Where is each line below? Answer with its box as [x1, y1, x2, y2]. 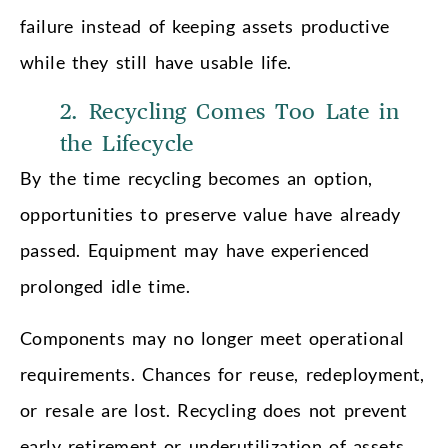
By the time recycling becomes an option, [20, 167, 373, 190]
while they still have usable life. [20, 51, 292, 74]
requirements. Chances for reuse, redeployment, [20, 363, 425, 386]
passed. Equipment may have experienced [20, 239, 370, 262]
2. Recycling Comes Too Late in [60, 101, 399, 124]
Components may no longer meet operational [20, 327, 405, 350]
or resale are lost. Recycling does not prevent [20, 399, 408, 422]
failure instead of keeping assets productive [20, 15, 390, 38]
